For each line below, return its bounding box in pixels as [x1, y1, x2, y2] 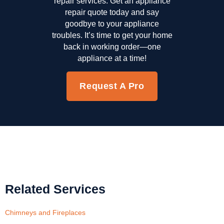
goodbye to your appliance [65, 19, 159, 28]
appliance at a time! [77, 54, 146, 63]
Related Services [5, 182, 105, 196]
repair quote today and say [65, 8, 159, 17]
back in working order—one [63, 42, 161, 51]
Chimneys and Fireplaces [5, 208, 85, 217]
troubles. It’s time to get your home [51, 31, 172, 40]
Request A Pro [79, 81, 144, 91]
